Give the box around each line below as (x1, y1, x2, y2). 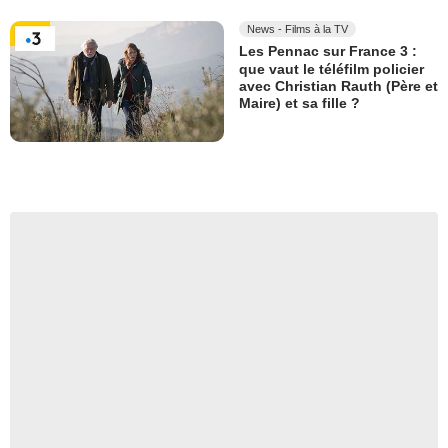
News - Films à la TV (247, 23, 348, 36)
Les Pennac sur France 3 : (239, 43, 417, 60)
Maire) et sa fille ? (239, 95, 360, 112)
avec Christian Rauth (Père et (239, 78, 438, 95)
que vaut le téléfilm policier (239, 61, 424, 78)
